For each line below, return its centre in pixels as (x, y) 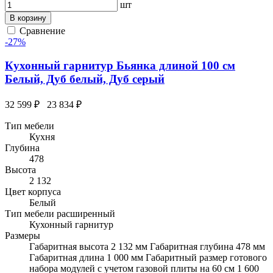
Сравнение (42, 31)
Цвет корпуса (33, 191)
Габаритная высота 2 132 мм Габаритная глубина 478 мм (147, 246)
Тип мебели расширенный (60, 213)
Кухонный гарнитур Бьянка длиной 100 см (120, 65)
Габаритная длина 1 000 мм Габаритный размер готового (148, 257)
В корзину (28, 18)
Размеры (23, 235)
